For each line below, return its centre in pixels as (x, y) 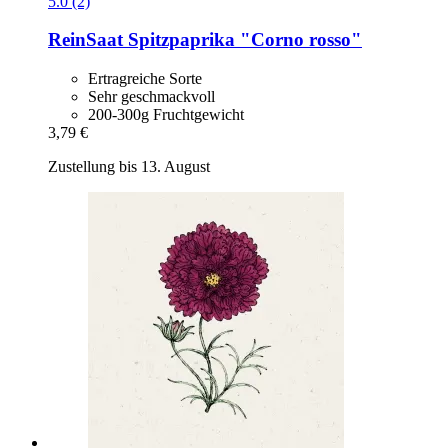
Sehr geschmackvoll (151, 97)
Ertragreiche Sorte (145, 79)
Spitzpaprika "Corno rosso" (242, 40)
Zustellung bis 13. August (129, 167)
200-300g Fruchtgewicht (166, 115)
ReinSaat (85, 40)
